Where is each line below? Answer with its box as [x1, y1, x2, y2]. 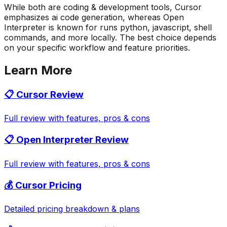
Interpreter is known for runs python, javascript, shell [4, 22, 212, 32]
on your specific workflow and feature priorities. [4, 42, 190, 53]
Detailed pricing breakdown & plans [4, 204, 140, 214]
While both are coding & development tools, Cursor [4, 2, 202, 12]
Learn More [4, 62, 72, 78]
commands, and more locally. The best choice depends [4, 32, 216, 43]
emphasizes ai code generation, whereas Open [4, 12, 184, 22]
